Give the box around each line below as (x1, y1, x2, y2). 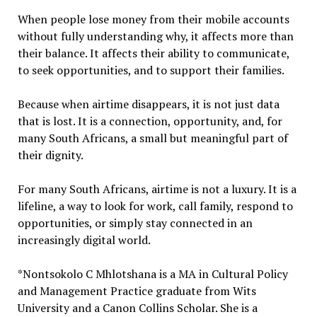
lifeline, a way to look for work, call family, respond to (17, 197, 293, 214)
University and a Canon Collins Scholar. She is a (17, 299, 258, 316)
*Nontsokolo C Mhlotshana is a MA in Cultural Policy (17, 265, 288, 282)
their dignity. (17, 146, 83, 163)
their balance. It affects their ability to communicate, (17, 45, 289, 61)
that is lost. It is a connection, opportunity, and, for (17, 113, 282, 129)
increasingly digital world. (17, 231, 151, 248)
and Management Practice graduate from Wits (17, 282, 256, 299)
